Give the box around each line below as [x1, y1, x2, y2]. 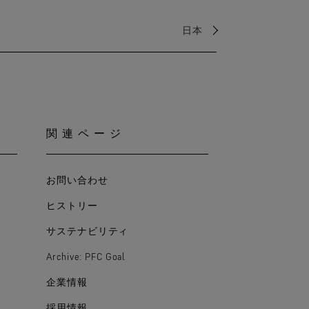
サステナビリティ [46, 225, 129, 237]
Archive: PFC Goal [46, 250, 126, 262]
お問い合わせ [46, 174, 108, 186]
